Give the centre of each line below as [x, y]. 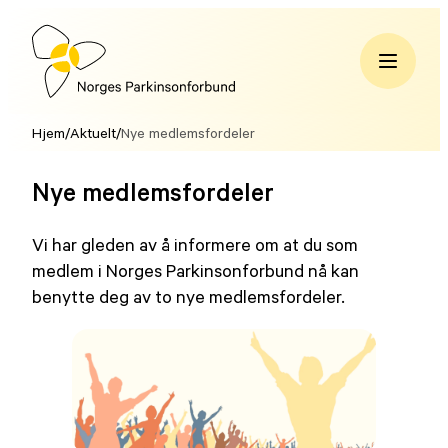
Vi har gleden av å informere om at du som [195, 244]
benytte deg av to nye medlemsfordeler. [189, 296]
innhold [36, 72]
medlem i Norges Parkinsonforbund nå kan [196, 270]
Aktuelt [93, 133]
